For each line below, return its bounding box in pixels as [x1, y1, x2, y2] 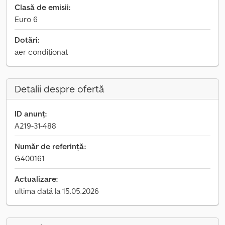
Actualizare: [15, 174, 58, 184]
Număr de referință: [15, 141, 86, 151]
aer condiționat [15, 47, 68, 57]
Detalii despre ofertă [15, 82, 104, 95]
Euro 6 [15, 14, 38, 24]
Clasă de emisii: [15, 2, 70, 12]
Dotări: [15, 35, 39, 45]
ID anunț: [15, 108, 47, 119]
